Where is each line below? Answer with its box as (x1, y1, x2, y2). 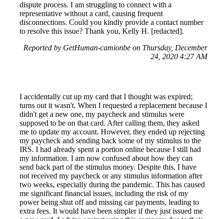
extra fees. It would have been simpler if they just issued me (20, 206, 203, 215)
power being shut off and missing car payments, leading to (20, 197, 199, 206)
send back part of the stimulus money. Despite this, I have (20, 162, 197, 171)
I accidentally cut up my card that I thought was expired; (20, 92, 193, 101)
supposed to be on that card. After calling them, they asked (20, 118, 199, 127)
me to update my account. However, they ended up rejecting (20, 127, 205, 136)
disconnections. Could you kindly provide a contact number (20, 18, 203, 26)
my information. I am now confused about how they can (20, 153, 193, 162)
